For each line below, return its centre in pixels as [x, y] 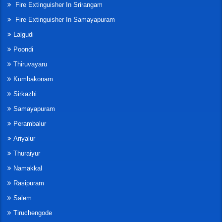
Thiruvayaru [30, 64]
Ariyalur [24, 139]
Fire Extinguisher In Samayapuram [64, 20]
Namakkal [28, 168]
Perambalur [30, 124]
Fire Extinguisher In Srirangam [58, 5]
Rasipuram [29, 183]
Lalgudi [24, 35]
